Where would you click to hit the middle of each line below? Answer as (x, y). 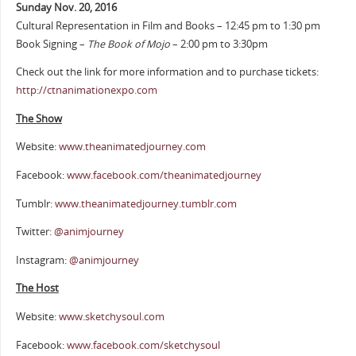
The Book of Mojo (128, 44)
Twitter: (35, 232)
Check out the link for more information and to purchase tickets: (167, 72)
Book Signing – (51, 44)
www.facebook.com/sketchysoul (143, 345)
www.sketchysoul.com (111, 316)
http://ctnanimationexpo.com (86, 91)
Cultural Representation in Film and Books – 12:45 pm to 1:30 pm (168, 25)
